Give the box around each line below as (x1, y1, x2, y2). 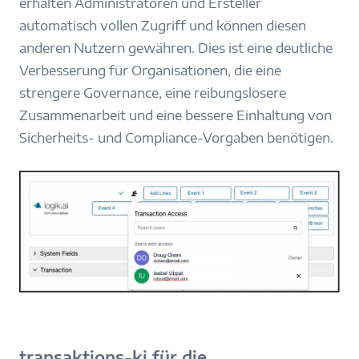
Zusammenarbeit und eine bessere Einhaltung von (19, 107, 332, 123)
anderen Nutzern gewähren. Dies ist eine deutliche (19, 39, 333, 56)
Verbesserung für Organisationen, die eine (19, 62, 281, 79)
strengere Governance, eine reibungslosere (19, 84, 286, 101)
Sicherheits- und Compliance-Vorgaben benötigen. (19, 129, 333, 146)
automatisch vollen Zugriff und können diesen (19, 17, 306, 34)
